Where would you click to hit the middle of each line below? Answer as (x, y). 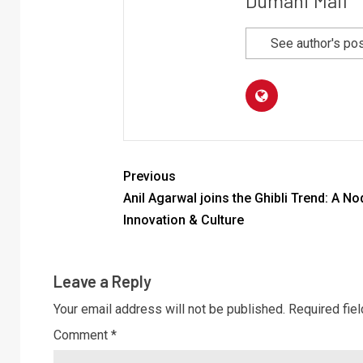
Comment (82, 335)
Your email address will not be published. (169, 309)
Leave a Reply (102, 281)
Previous (149, 176)
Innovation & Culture (183, 220)
